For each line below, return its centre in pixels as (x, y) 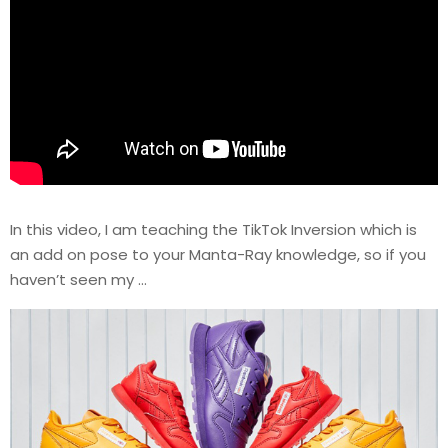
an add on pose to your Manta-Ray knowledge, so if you (218, 255)
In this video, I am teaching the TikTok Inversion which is (213, 230)
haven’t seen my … (78, 280)
